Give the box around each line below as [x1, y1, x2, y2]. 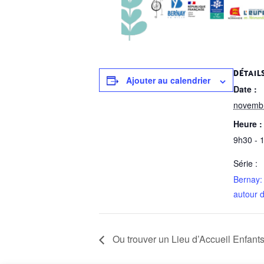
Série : [233, 157, 258, 169]
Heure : [233, 117, 262, 130]
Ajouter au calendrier [126, 74, 210, 87]
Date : [233, 83, 257, 95]
